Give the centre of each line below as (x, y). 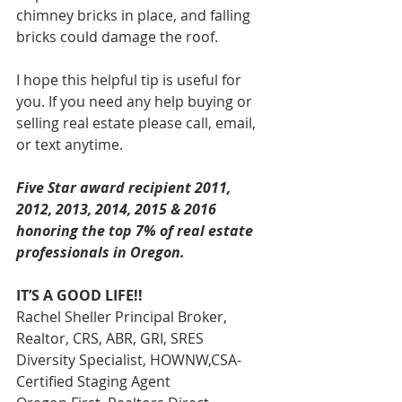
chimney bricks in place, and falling (135, 15)
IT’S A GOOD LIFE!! (79, 295)
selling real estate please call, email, (138, 123)
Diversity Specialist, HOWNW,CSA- (129, 360)
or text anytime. (70, 144)
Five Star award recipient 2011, (125, 188)
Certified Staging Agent (93, 381)
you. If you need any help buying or (136, 101)
